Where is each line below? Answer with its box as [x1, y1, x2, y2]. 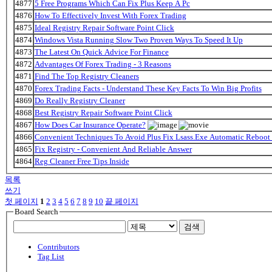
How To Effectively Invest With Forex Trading [34, 10, 186, 20]
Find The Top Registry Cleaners [34, 71, 139, 81]
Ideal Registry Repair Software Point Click [34, 22, 174, 32]
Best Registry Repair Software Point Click [34, 107, 172, 117]
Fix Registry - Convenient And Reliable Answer [34, 144, 192, 154]
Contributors [37, 242, 80, 251]
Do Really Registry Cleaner [34, 95, 125, 105]
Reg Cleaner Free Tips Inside [34, 156, 129, 166]
